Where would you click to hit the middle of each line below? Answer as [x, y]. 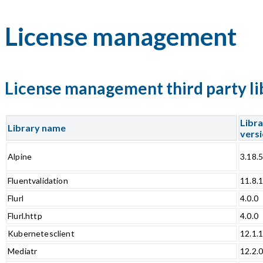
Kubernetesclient [41, 233]
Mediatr [23, 251]
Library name [37, 127]
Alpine [20, 156]
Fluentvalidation [38, 180]
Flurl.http [25, 215]
